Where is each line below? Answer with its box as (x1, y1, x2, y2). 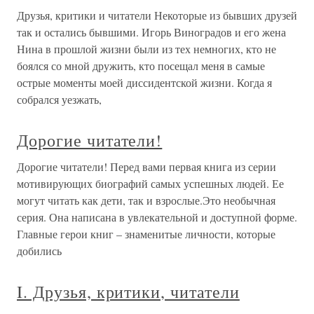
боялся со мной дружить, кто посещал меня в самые (17, 58, 265, 74)
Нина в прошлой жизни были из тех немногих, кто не (17, 41, 276, 57)
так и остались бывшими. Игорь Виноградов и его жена (17, 25, 286, 40)
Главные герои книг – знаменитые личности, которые (17, 226, 275, 242)
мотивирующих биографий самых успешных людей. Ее (17, 176, 284, 191)
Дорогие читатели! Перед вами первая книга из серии (17, 159, 276, 175)
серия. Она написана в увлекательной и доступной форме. (17, 210, 297, 225)
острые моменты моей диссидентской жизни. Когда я (17, 75, 272, 90)
